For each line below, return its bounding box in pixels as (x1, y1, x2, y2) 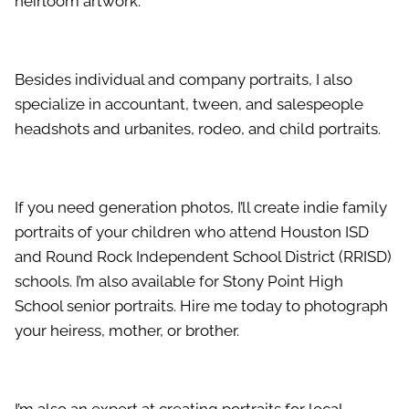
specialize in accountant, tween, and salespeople (15, 95, 363, 114)
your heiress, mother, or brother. (15, 321, 239, 341)
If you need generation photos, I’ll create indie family (15, 198, 387, 217)
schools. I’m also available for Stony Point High (15, 272, 343, 291)
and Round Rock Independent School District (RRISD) (15, 247, 392, 267)
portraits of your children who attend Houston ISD (15, 223, 369, 242)
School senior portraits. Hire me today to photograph (15, 297, 388, 316)
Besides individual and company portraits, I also (15, 70, 352, 89)
